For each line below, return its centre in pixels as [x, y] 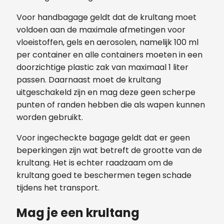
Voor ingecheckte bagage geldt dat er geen [103, 138]
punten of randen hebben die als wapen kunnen [111, 105]
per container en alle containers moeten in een [109, 55]
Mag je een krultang [78, 213]
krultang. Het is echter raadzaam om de [95, 163]
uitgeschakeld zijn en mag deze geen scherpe [106, 92]
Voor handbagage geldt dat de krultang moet [106, 17]
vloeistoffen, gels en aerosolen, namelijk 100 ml [107, 42]
